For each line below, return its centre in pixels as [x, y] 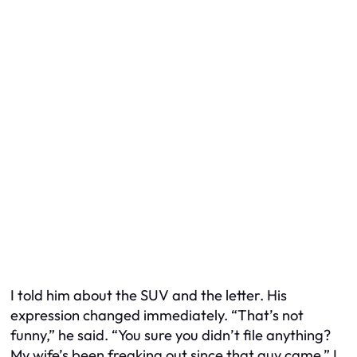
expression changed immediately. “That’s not [157, 316]
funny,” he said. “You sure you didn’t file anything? [171, 335]
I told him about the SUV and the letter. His [149, 296]
